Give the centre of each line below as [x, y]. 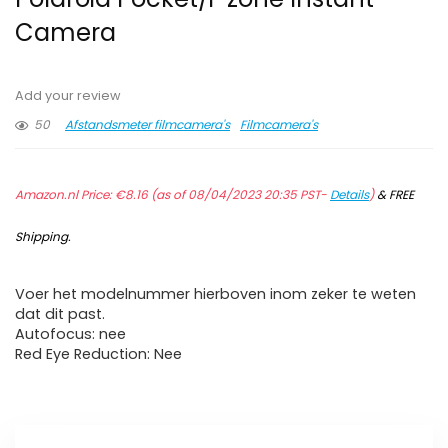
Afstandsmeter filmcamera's [147, 124]
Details [349, 194]
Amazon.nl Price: [65, 194]
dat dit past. [60, 314]
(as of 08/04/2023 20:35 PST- [239, 194]
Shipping [41, 236]
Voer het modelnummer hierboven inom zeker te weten [215, 294]
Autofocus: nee [70, 334]
